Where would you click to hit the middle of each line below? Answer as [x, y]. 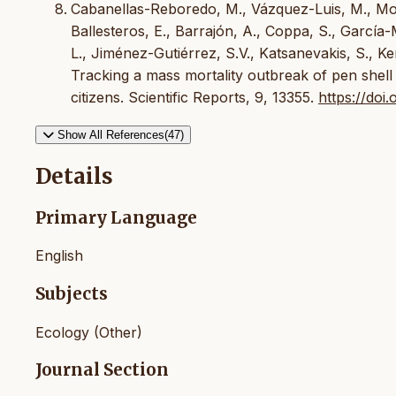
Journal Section [102, 370]
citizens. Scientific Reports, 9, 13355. [194, 97]
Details [74, 176]
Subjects [72, 294]
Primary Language [116, 217]
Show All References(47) [121, 134]
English [59, 256]
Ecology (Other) [89, 332]
